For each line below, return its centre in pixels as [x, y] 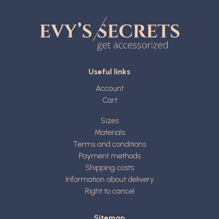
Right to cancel [109, 191]
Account [109, 88]
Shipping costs [109, 168]
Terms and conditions [109, 144]
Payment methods [109, 156]
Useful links [109, 72]
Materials [109, 132]
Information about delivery [109, 179]
